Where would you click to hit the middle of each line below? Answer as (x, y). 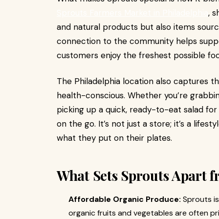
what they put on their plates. (114, 138)
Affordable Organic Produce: (125, 199)
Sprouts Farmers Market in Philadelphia (132, 13)
